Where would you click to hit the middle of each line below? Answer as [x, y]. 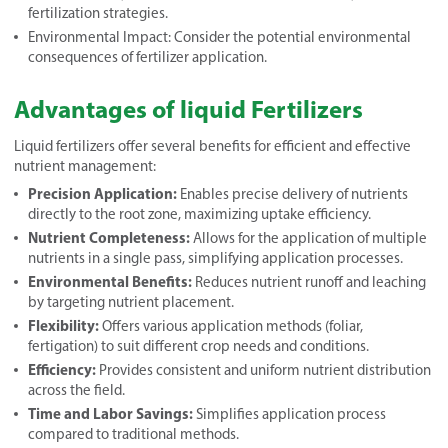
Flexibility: [65, 325]
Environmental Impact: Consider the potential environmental [219, 36]
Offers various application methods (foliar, [232, 325]
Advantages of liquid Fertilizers [188, 108]
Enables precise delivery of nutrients [292, 193]
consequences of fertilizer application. [147, 56]
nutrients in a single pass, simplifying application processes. [215, 257]
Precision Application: [102, 193]
